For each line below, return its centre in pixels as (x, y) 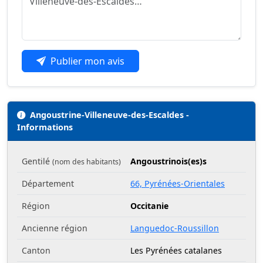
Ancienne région (55, 228)
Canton (36, 250)
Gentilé (37, 161)
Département (48, 183)
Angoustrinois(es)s (168, 161)
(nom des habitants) (87, 161)
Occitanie (149, 205)
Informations (45, 127)
